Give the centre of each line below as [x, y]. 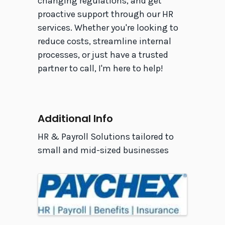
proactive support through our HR [105, 14]
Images [57, 181]
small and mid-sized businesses [103, 150]
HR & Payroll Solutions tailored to [105, 137]
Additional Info [75, 119]
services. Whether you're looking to [108, 28]
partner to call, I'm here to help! [100, 69]
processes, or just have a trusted [103, 55]
